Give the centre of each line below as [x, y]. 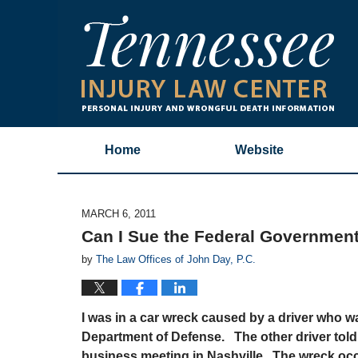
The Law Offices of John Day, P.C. [176, 259]
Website [259, 150]
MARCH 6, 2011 [119, 214]
